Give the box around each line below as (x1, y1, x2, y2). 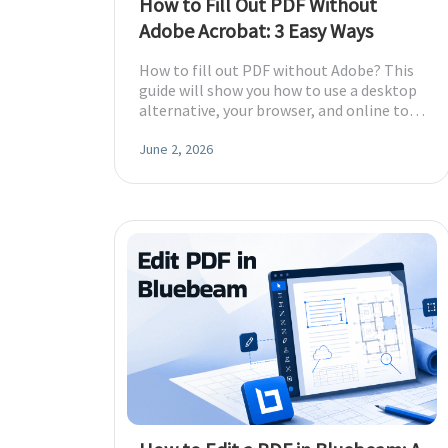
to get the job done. (139, 120, 274, 140)
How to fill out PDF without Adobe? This (139, 60, 414, 80)
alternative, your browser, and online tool (139, 100, 423, 120)
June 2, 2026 (139, 140, 213, 158)
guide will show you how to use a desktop (139, 80, 417, 100)
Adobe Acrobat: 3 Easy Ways (139, 18, 373, 43)
